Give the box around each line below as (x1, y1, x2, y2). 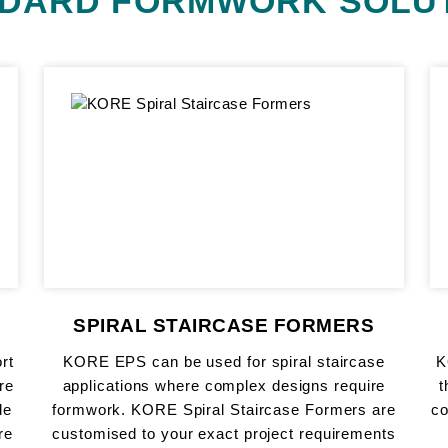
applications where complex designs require (62, 377, 386, 395)
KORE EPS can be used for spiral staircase (63, 353, 385, 371)
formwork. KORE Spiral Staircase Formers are (52, 401, 396, 419)
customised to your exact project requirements (52, 425, 396, 443)
